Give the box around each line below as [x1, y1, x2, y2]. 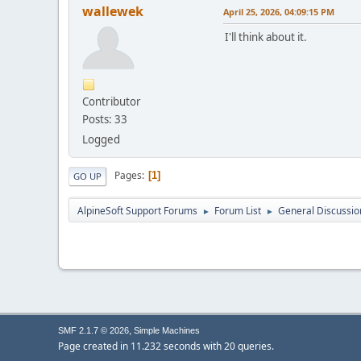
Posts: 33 [82, 111, 127, 127]
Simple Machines [134, 326, 200, 335]
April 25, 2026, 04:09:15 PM [223, 5, 334, 18]
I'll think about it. [225, 29, 307, 44]
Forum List [214, 203, 261, 218]
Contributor [82, 93, 141, 109]
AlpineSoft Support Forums [77, 203, 197, 218]
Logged [82, 131, 120, 147]
